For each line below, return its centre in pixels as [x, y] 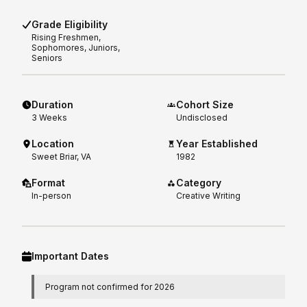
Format [48, 183]
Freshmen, [79, 38]
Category [199, 183]
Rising [45, 38]
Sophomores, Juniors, [76, 48]
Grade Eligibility [70, 25]
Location [53, 144]
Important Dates [70, 256]
